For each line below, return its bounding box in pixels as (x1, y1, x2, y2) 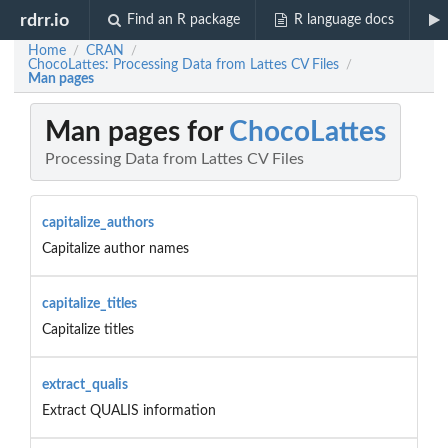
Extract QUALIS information (41, 403, 216, 418)
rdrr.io (20, 11, 70, 29)
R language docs (293, 13, 394, 27)
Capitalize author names (41, 241, 189, 256)
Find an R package (127, 13, 241, 27)
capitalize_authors (41, 215, 154, 230)
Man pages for (45, 118, 229, 147)
